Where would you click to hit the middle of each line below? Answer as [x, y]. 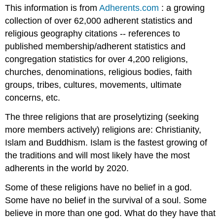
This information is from [52, 8]
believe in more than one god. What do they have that [110, 213]
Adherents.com [129, 8]
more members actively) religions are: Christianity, [103, 130]
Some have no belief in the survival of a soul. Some [106, 200]
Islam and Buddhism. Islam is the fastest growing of [106, 143]
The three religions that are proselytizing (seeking [102, 117]
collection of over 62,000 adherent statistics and [99, 21]
